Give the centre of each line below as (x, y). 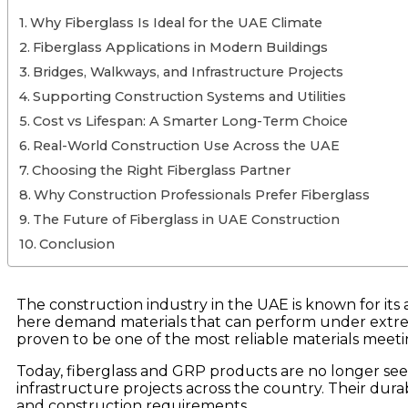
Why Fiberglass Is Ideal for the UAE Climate (176, 23)
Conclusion (76, 245)
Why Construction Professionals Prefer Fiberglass (201, 195)
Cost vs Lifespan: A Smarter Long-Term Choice (190, 122)
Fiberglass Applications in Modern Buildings (180, 48)
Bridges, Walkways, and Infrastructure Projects (188, 72)
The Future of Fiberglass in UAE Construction (186, 220)
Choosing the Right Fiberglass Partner (161, 171)
